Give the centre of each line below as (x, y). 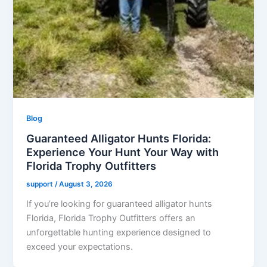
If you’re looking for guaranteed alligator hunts (119, 204)
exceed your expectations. (80, 247)
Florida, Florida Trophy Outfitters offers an (111, 218)
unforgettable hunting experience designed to (119, 233)
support (41, 184)
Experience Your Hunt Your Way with (123, 152)
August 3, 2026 (86, 184)
